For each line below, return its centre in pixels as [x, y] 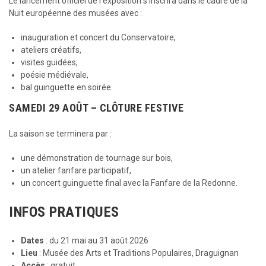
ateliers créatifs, [51, 50]
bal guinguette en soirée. [67, 87]
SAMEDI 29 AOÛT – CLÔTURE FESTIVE [96, 108]
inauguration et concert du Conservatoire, [98, 37]
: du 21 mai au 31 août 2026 [96, 240]
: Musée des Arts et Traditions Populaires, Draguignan [138, 253]
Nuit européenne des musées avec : [75, 13]
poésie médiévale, [55, 75]
